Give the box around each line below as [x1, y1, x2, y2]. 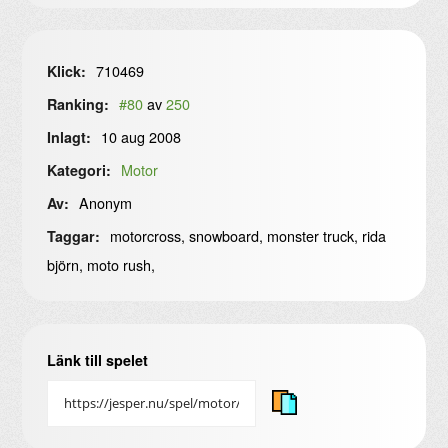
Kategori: [46, 159, 111, 180]
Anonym [75, 191, 133, 213]
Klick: [46, 60, 86, 81]
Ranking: [46, 93, 109, 114]
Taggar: [46, 225, 100, 246]
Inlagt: [46, 126, 91, 147]
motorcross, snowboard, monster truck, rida [106, 224, 387, 246]
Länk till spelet [46, 350, 148, 371]
